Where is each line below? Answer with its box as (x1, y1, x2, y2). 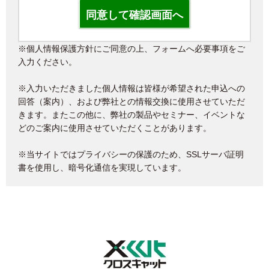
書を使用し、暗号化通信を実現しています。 (18, 163, 186, 173)
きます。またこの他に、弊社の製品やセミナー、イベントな (18, 110, 245, 120)
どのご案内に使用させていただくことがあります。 (18, 123, 211, 133)
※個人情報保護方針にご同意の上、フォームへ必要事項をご (18, 44, 245, 54)
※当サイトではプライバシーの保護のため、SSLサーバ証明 (18, 150, 244, 160)
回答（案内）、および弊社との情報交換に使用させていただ (18, 97, 245, 107)
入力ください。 (18, 57, 77, 67)
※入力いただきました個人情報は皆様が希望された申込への (18, 83, 245, 94)
